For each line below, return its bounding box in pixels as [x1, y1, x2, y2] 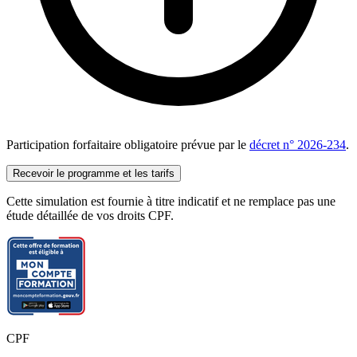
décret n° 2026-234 [249, 138, 346, 152]
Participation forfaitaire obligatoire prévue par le [6, 138, 249, 152]
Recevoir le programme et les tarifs [13, 167, 175, 180]
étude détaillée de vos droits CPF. [6, 209, 174, 223]
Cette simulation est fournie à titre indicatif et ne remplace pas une [6, 194, 335, 209]
